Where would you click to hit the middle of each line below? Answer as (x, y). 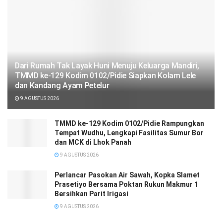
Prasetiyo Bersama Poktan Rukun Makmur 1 (126, 184)
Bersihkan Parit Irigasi (91, 194)
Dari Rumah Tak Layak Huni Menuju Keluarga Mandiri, (107, 65)
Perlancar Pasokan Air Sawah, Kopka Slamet (127, 175)
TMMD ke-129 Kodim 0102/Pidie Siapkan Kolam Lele (105, 75)
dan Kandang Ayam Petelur (62, 85)
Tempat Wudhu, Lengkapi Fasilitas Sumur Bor (129, 133)
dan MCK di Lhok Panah (93, 142)
